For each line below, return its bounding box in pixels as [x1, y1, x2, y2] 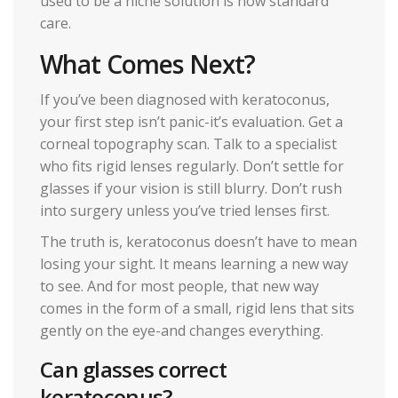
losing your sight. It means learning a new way [40, 253, 348, 274]
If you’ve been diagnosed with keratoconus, [40, 89, 330, 109]
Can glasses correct [40, 354, 227, 384]
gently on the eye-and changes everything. [40, 320, 323, 340]
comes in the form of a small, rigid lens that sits [40, 298, 354, 318]
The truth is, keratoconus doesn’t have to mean [40, 231, 357, 251]
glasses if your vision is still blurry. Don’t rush [40, 178, 342, 198]
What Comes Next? [40, 46, 256, 81]
